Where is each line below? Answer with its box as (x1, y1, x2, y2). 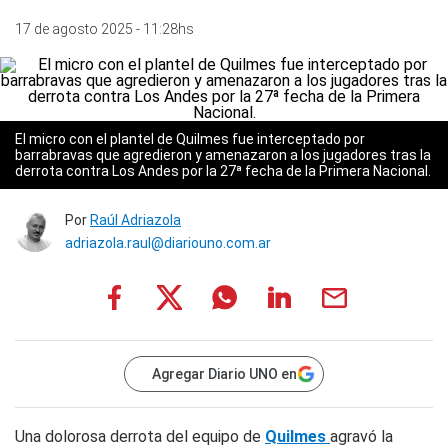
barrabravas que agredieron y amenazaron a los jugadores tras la (15, 147, 431, 163)
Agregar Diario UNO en (152, 366, 297, 382)
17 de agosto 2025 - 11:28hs (15, 21, 194, 37)
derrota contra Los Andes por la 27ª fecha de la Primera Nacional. (15, 163, 431, 179)
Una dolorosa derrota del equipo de (15, 427, 265, 446)
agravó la (330, 427, 393, 446)
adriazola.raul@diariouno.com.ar (65, 235, 271, 251)
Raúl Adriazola (90, 212, 181, 228)
